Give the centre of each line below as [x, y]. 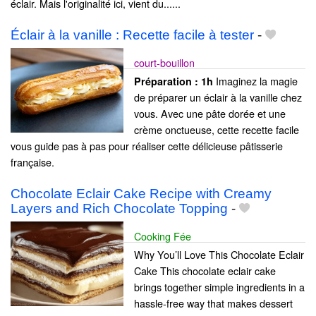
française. [32, 162]
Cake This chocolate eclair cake [205, 270]
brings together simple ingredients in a [219, 286]
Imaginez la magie [255, 80]
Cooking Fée [163, 236]
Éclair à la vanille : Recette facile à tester [132, 35]
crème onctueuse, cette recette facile [217, 129]
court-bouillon [164, 62]
